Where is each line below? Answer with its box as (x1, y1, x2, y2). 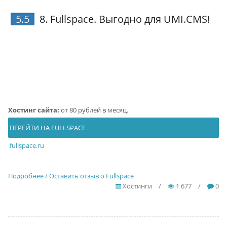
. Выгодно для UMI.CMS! (93, 12, 210, 26)
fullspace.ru (9, 140, 44, 150)
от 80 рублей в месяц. (59, 105, 128, 115)
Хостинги (121, 181, 153, 191)
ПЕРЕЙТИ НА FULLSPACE (8, 123, 86, 132)
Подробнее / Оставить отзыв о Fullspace (8, 171, 134, 180)
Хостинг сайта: (8, 105, 59, 115)
